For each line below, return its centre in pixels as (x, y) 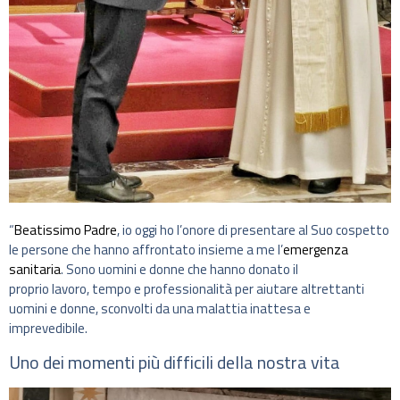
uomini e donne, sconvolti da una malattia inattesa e (160, 309)
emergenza (316, 250)
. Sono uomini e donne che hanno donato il (179, 270)
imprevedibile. (48, 329)
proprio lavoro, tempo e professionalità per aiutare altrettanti (187, 289)
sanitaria (35, 270)
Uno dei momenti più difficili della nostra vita (175, 362)
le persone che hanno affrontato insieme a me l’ (146, 250)
